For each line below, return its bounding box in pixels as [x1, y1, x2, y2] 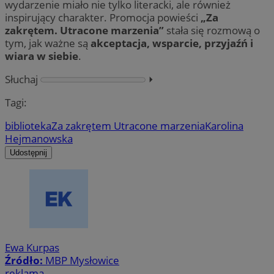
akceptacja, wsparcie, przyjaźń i [91, 35, 253, 50]
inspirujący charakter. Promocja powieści [5, 10, 201, 24]
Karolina [205, 118, 243, 133]
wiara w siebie [5, 48, 78, 63]
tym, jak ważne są [5, 35, 91, 50]
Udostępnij [10, 147, 47, 157]
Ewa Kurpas [5, 240, 59, 255]
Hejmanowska [5, 131, 73, 146]
